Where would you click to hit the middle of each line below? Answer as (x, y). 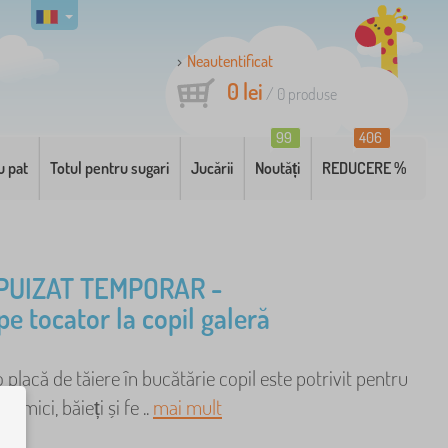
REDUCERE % (364, 168)
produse (311, 94)
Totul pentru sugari (110, 168)
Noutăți (278, 168)
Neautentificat (230, 61)
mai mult (187, 406)
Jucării (212, 168)
